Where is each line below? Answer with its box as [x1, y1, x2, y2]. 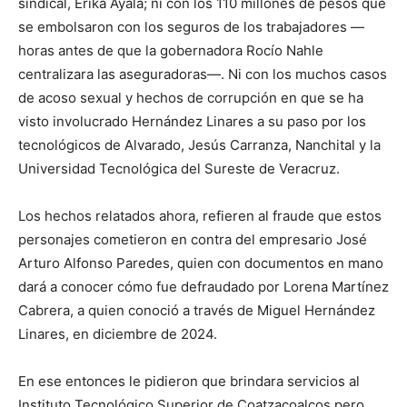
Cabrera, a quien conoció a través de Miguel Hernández [18, 302, 375, 319]
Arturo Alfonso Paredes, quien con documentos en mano [18, 254, 383, 272]
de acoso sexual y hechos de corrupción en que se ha [18, 89, 363, 106]
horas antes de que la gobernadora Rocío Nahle [18, 42, 323, 59]
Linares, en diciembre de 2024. [18, 325, 217, 342]
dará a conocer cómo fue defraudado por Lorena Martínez [18, 278, 389, 295]
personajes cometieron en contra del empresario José [18, 231, 367, 248]
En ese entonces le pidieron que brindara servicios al [18, 372, 360, 390]
